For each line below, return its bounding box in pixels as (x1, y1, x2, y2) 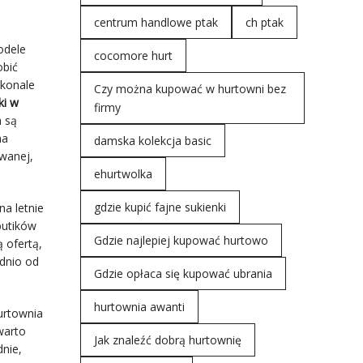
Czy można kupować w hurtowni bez (93, 81, 286, 96)
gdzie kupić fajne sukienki (93, 199, 226, 215)
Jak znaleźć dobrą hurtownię (93, 332, 241, 348)
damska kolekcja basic (93, 133, 211, 148)
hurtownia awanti (93, 299, 185, 314)
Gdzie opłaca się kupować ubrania (93, 266, 272, 281)
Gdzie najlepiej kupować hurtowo (93, 233, 268, 248)
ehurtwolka (93, 166, 152, 181)
